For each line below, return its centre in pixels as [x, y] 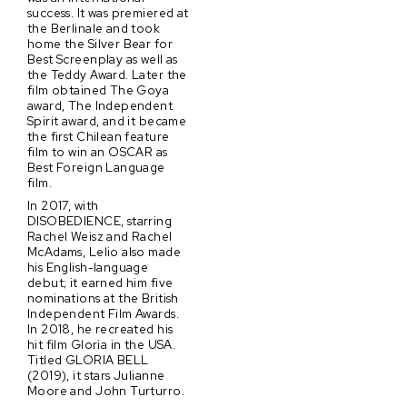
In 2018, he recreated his [100, 328]
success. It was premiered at [108, 13]
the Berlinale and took [94, 29]
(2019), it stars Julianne [96, 375]
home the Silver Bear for [100, 44]
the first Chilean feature [99, 137]
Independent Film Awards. [103, 313]
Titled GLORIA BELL [88, 359]
